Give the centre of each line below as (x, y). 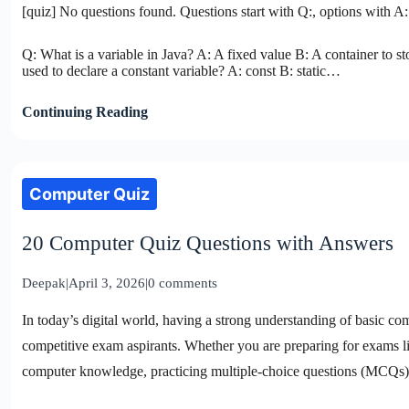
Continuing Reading (85, 111)
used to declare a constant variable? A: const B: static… (181, 70)
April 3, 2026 (107, 283)
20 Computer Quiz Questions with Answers (208, 243)
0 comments (183, 283)
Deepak (44, 283)
